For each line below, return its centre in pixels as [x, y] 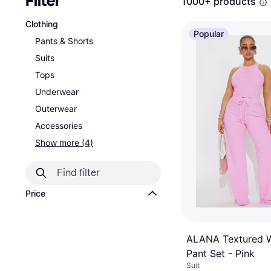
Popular [209, 34]
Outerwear [56, 109]
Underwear [57, 92]
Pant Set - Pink [220, 253]
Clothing [42, 24]
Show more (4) [64, 142]
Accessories [59, 126]
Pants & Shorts [64, 41]
